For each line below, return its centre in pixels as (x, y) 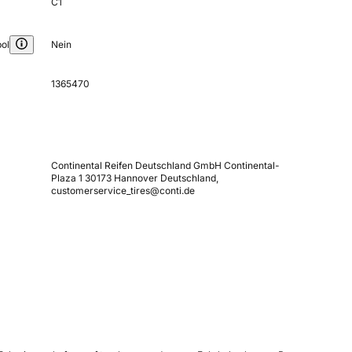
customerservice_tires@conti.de (123, 190)
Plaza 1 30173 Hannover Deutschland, (134, 178)
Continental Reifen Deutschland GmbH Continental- (165, 165)
